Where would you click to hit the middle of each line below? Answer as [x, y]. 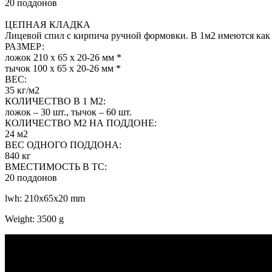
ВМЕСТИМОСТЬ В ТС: [56, 166]
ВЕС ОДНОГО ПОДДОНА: [63, 144]
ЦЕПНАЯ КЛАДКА [48, 24]
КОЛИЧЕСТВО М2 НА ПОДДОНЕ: [81, 123]
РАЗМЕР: [25, 46]
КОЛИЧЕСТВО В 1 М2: [55, 101]
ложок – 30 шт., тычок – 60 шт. [68, 112]
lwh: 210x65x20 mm [45, 198]
